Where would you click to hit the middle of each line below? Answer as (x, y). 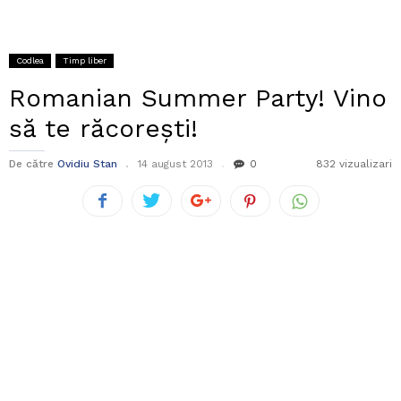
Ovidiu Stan (87, 164)
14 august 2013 (175, 164)
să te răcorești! (103, 129)
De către (31, 164)
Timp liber (85, 61)
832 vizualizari (354, 164)
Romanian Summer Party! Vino (198, 98)
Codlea (30, 61)
